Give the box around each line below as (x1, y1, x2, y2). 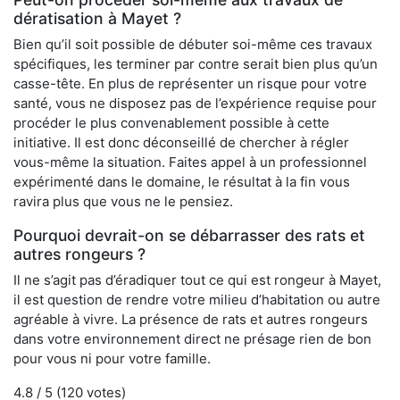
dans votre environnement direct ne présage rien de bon (13, 330, 371, 348)
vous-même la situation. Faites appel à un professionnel (13, 154, 367, 171)
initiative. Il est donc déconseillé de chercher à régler (13, 134, 349, 152)
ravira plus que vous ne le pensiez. (13, 193, 233, 211)
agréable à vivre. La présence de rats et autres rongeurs (13, 311, 368, 329)
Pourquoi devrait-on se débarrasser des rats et (13, 226, 365, 246)
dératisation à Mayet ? (13, 9, 181, 29)
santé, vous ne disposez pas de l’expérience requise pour (13, 95, 377, 112)
